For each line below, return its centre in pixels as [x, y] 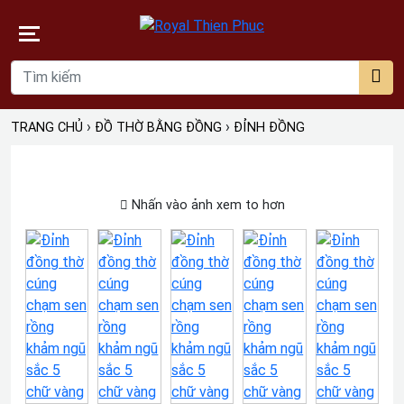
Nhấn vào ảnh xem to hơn [206, 205]
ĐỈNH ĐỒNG [269, 128]
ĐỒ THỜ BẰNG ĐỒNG [158, 128]
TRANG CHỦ [47, 128]
